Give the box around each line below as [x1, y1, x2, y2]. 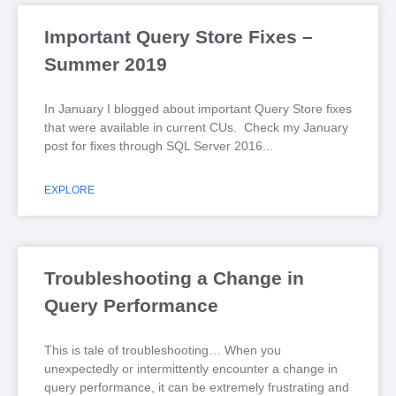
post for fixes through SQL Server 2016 [44, 139, 263, 153]
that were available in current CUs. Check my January [44, 120, 348, 134]
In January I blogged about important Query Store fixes [44, 102, 352, 116]
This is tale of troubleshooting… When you [44, 343, 281, 357]
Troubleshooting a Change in [44, 268, 304, 288]
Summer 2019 [44, 54, 167, 74]
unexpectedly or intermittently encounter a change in [44, 362, 338, 376]
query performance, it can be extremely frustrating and [44, 380, 349, 394]
